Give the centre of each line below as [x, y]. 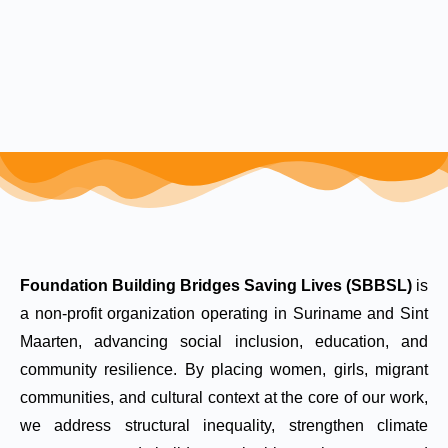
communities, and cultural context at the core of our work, [224, 397]
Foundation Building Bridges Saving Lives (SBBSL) [216, 285]
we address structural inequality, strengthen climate [224, 425]
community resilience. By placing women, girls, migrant [224, 369]
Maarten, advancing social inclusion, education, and [224, 341]
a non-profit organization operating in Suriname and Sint [224, 313]
